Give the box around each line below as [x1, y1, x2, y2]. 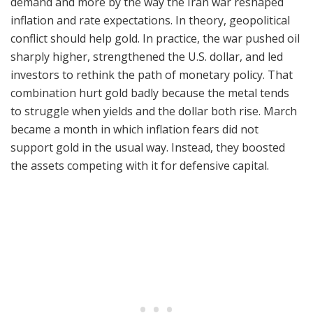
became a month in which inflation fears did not [10, 122, 259, 138]
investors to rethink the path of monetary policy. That [10, 67, 293, 83]
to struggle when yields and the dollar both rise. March [10, 103, 297, 119]
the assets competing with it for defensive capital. [10, 158, 272, 174]
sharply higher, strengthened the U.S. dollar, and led [10, 49, 283, 65]
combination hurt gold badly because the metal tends [10, 85, 289, 101]
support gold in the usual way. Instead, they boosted [10, 140, 285, 156]
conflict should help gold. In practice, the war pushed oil [10, 31, 300, 47]
